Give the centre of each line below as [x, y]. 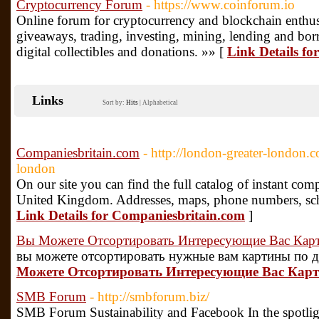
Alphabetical [160, 103]
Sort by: [114, 103]
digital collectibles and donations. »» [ [122, 52]
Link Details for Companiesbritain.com [131, 215]
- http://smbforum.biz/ [150, 297]
